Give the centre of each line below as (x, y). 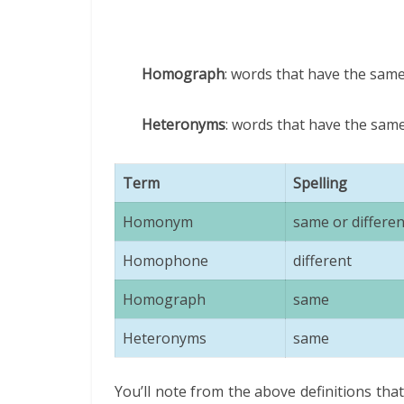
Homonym (158, 222)
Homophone (165, 261)
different (322, 261)
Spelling (320, 183)
